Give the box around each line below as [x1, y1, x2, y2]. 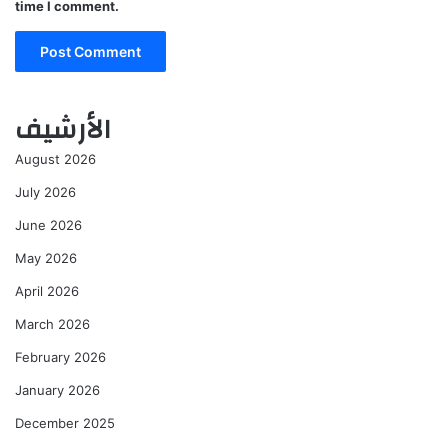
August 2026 [15, 151, 96, 168]
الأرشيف [15, 105, 111, 156]
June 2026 [15, 217, 82, 234]
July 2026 [15, 184, 76, 201]
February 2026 [15, 349, 106, 366]
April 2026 [15, 283, 79, 300]
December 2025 [15, 415, 115, 432]
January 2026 [15, 382, 100, 399]
